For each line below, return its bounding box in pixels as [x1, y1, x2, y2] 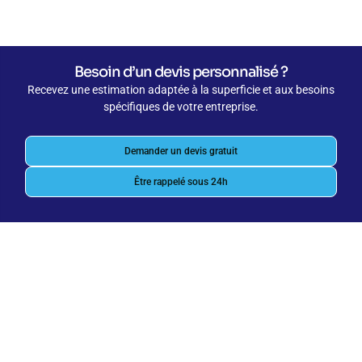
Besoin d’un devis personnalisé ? [74, 63, 288, 82]
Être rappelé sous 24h [134, 175, 228, 187]
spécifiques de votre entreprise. [103, 100, 259, 114]
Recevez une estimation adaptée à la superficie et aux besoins [27, 83, 335, 97]
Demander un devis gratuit [124, 145, 238, 157]
